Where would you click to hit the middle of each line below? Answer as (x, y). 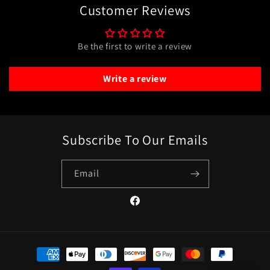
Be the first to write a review (135, 46)
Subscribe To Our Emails (135, 139)
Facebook (147, 207)
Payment (38, 248)
